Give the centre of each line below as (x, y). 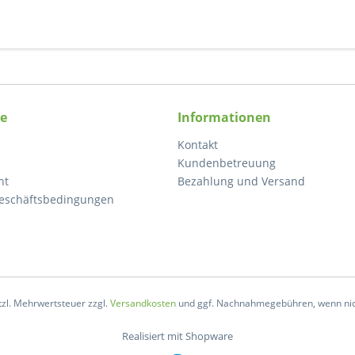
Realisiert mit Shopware (177, 336)
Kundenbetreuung (227, 163)
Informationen (224, 117)
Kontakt (198, 145)
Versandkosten (143, 303)
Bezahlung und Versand (241, 181)
